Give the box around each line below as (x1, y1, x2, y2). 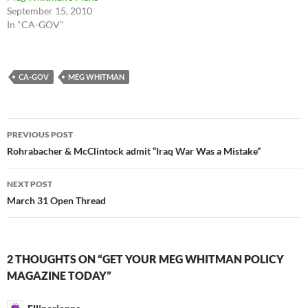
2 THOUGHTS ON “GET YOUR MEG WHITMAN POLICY (7, 252, 284, 266)
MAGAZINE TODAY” (7, 269, 111, 283)
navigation (6, 142, 91, 165)
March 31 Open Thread (7, 195, 106, 207)
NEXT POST (7, 179, 52, 190)
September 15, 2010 (7, 5, 92, 17)
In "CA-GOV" (7, 19, 64, 31)
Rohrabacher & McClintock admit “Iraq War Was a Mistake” (7, 145, 261, 157)
